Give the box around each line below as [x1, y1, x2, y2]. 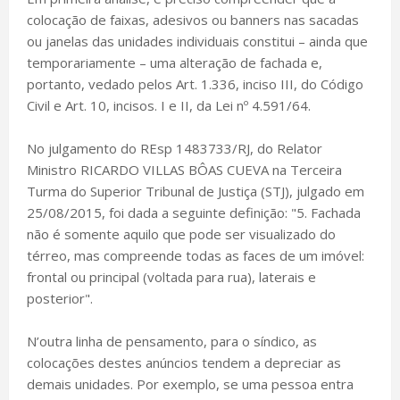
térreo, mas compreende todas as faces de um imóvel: [27, 246, 364, 265]
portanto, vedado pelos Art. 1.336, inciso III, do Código [27, 75, 363, 94]
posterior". [27, 289, 93, 308]
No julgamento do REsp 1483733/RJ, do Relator [27, 139, 322, 158]
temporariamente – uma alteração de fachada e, [27, 54, 322, 72]
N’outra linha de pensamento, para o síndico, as [27, 332, 317, 351]
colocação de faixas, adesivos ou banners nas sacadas [27, 11, 359, 29]
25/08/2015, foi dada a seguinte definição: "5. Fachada [27, 204, 361, 222]
